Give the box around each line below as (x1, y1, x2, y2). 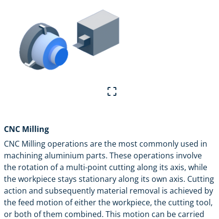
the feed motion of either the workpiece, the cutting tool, (4, 197, 213, 208)
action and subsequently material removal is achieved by (4, 185, 213, 196)
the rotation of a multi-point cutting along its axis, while (4, 161, 207, 173)
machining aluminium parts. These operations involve (4, 150, 202, 161)
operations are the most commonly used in (45, 138, 207, 149)
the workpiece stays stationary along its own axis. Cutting (4, 173, 214, 184)
